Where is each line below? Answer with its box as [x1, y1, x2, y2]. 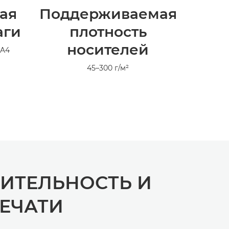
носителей [67, 40, 149, 58]
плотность [69, 22, 147, 40]
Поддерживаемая [39, 5, 177, 22]
